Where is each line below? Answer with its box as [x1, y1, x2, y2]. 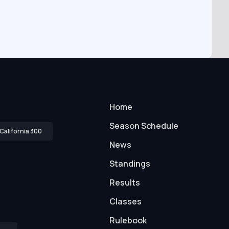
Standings [109, 157, 150, 169]
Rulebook [109, 214, 147, 226]
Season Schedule [109, 120, 178, 131]
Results [109, 176, 140, 188]
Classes [109, 195, 142, 207]
